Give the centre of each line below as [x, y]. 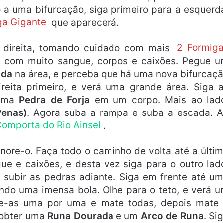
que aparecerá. [84, 22]
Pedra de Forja [55, 100]
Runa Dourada [80, 216]
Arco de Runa [172, 216]
